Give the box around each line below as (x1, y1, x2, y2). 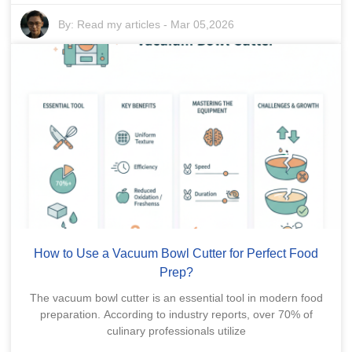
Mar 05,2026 (170, 17, 235, 31)
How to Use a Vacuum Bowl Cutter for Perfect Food (34, 247, 318, 261)
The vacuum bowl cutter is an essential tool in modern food (29, 291, 323, 305)
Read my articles (77, 17, 161, 31)
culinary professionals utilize (106, 324, 246, 338)
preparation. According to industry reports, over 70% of (39, 308, 313, 321)
